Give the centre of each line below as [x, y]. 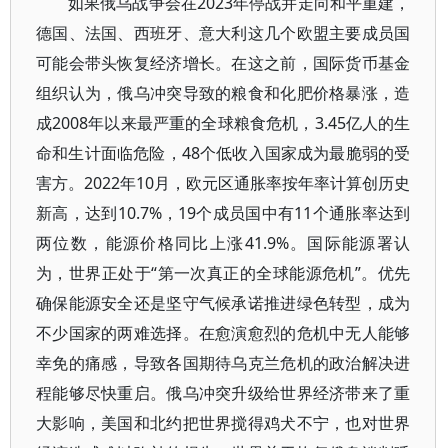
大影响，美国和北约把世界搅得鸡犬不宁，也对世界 [223, 423]
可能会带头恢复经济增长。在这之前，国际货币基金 [223, 63]
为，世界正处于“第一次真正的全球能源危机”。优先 [223, 273]
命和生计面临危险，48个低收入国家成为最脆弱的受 [223, 153]
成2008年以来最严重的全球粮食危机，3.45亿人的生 [223, 123]
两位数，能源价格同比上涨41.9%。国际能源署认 [223, 243]
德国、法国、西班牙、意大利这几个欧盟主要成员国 [223, 33]
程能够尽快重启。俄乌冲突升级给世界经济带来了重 [223, 393]
